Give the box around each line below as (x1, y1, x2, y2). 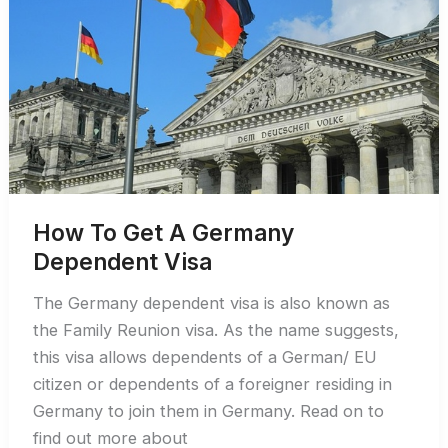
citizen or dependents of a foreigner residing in (33, 373, 393, 394)
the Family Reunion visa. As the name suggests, (33, 319, 400, 340)
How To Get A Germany (33, 219, 295, 247)
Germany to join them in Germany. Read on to (33, 400, 385, 421)
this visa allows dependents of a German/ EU (33, 346, 378, 367)
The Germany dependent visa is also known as (33, 292, 391, 313)
